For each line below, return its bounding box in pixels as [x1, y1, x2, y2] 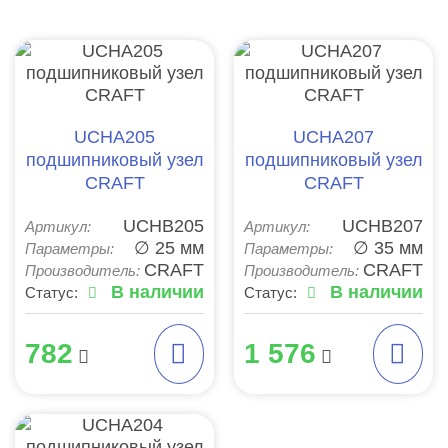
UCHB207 [342, 214, 423, 236]
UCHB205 [123, 214, 204, 236]
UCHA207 [293, 125, 374, 147]
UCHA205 [74, 125, 155, 147]
